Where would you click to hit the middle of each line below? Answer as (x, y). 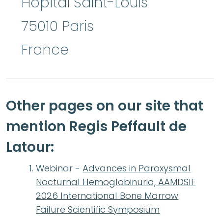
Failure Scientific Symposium (98, 210)
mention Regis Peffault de (96, 127)
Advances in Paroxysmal (137, 168)
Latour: (30, 147)
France (45, 50)
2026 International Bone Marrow (107, 196)
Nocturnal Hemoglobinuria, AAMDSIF (116, 182)
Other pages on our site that (105, 106)
